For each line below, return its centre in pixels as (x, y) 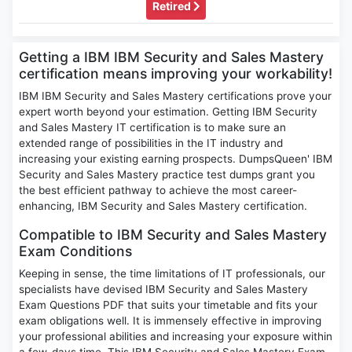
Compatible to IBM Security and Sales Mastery (173, 235)
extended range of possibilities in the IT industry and (151, 143)
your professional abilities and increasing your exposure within (176, 337)
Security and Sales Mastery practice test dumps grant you (167, 175)
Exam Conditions (75, 251)
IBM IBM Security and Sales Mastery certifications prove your (175, 96)
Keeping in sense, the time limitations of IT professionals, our (172, 274)
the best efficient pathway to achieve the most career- (158, 191)
